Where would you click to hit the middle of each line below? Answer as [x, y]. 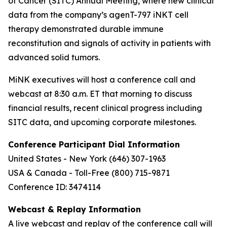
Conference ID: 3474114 [54, 187]
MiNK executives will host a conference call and [102, 80]
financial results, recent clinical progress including [105, 108]
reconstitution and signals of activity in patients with [109, 43]
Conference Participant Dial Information [94, 144]
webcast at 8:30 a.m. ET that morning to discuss [100, 94]
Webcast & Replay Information [74, 209]
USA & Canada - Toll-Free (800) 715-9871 [89, 173]
